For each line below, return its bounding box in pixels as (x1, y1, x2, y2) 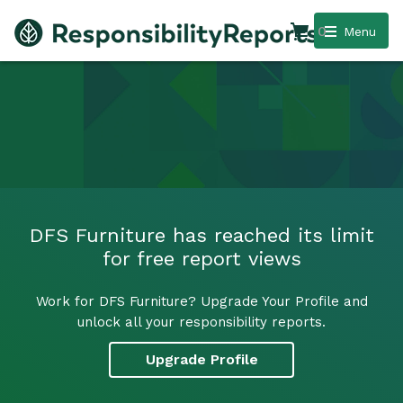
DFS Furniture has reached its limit (29, 223, 374, 246)
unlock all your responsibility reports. (77, 313, 326, 330)
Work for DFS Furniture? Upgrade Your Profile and (35, 292, 368, 309)
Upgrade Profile (145, 351, 258, 369)
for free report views (102, 246, 301, 270)
